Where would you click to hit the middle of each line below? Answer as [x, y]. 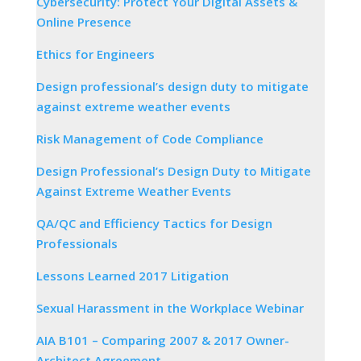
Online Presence [83, 21]
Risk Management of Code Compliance [149, 138]
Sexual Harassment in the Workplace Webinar [170, 307]
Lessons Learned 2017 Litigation [132, 275]
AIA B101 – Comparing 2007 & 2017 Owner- [162, 340]
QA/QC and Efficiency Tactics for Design [154, 223]
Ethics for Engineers [95, 54]
